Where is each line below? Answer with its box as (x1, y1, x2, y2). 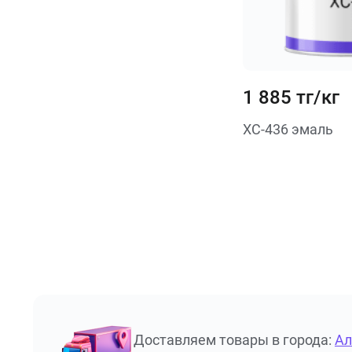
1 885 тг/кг (242, 86, 339, 108)
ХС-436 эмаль (242, 121, 333, 137)
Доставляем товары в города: (134, 332, 332, 348)
